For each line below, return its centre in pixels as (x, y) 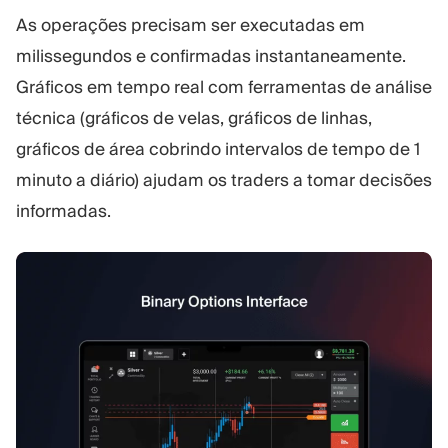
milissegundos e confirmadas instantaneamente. (211, 55)
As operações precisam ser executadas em (190, 24)
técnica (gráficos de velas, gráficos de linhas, (194, 117)
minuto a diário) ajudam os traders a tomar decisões (224, 179)
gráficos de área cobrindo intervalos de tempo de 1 (218, 148)
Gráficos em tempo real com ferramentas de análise (224, 86)
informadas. (63, 210)
